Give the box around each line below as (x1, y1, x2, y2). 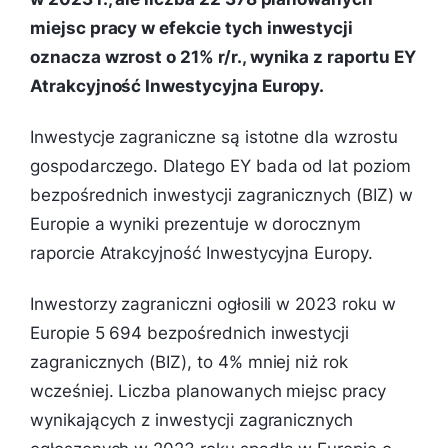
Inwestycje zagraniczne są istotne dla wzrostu (30, 126, 398, 147)
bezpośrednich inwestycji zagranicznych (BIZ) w (30, 184, 413, 205)
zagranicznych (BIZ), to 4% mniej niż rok (30, 351, 348, 372)
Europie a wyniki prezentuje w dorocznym (30, 213, 362, 234)
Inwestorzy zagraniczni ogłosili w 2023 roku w (30, 293, 396, 314)
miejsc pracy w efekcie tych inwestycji (30, 17, 354, 38)
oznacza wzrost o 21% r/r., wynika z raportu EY (30, 46, 416, 67)
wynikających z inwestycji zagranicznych (30, 409, 354, 430)
